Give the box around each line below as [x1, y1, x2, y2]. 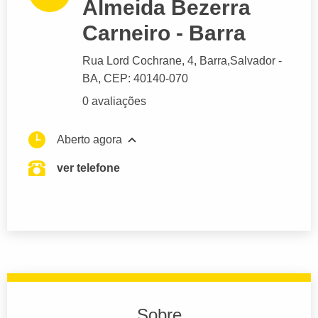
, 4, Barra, [182, 55, 230, 67]
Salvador [230, 55, 275, 67]
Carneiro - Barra [82, 21, 246, 45]
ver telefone [57, 162, 120, 175]
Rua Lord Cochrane [82, 55, 182, 67]
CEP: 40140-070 [104, 72, 188, 85]
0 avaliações [82, 95, 146, 108]
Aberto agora [57, 133, 122, 146]
